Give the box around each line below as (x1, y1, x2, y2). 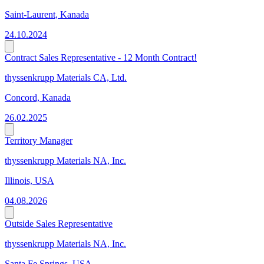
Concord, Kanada (5, 93, 71, 103)
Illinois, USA (5, 176, 54, 186)
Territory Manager (5, 136, 72, 146)
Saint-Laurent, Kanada (5, 9, 89, 20)
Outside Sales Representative (5, 219, 113, 229)
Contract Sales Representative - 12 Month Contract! (5, 52, 197, 63)
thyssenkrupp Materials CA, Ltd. (5, 72, 127, 83)
